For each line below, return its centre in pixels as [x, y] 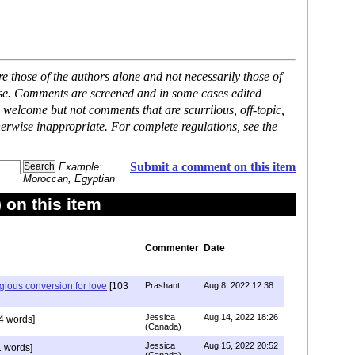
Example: [80, 167]
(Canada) [163, 326]
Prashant [162, 285]
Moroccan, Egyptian [69, 179]
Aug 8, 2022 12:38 [239, 285]
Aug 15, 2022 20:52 [241, 345]
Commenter [172, 248]
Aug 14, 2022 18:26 [241, 317]
